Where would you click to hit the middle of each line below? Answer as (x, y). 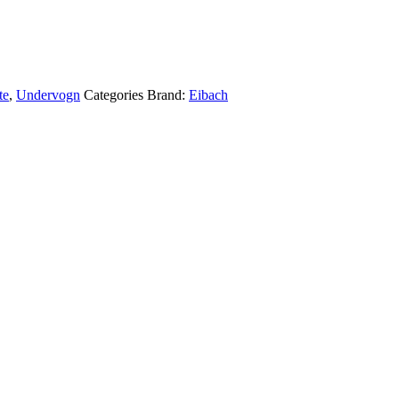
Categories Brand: (136, 94)
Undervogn (48, 94)
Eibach (208, 94)
